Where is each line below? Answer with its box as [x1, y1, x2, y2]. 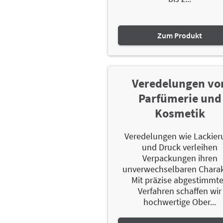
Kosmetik [154, 105, 205, 121]
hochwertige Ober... [143, 196, 217, 208]
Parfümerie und [138, 90, 222, 106]
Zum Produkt [157, 30, 203, 40]
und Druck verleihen [142, 141, 218, 153]
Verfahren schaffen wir [138, 185, 222, 197]
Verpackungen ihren [142, 152, 218, 164]
